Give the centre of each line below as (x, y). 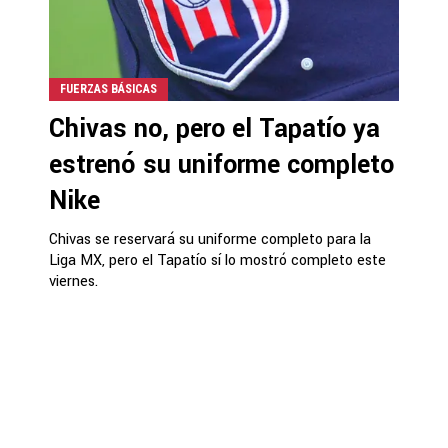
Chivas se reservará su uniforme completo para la (210, 239)
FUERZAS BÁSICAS (108, 89)
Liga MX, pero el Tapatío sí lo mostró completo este (217, 260)
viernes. (73, 281)
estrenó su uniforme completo (221, 165)
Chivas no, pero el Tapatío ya (214, 129)
